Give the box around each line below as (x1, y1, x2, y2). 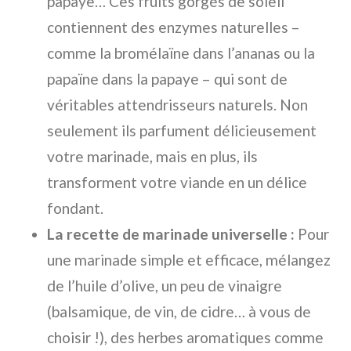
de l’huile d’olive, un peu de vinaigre (47, 277, 282, 295)
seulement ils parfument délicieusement (47, 121, 317, 140)
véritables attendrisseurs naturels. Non (47, 96, 308, 114)
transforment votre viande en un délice (47, 173, 307, 192)
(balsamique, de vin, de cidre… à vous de (47, 302, 311, 321)
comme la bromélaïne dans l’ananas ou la (47, 44, 315, 63)
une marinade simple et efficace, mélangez (47, 251, 331, 270)
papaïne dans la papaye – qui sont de (47, 70, 288, 89)
